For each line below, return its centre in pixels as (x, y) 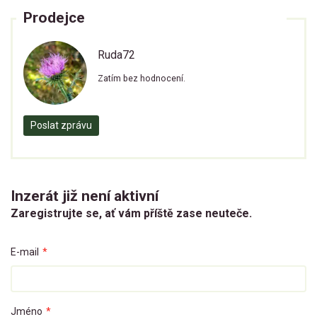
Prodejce (54, 18)
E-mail (25, 252)
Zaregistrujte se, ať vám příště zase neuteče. (131, 214)
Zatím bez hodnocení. (142, 79)
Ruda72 (116, 55)
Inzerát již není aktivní (85, 196)
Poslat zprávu (61, 126)
